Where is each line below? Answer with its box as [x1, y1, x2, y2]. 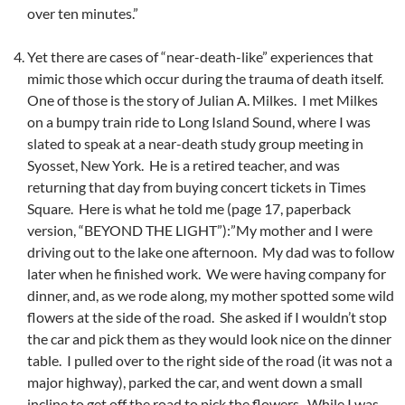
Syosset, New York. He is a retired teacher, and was [27, 156, 340, 174]
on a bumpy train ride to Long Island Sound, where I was [27, 113, 371, 131]
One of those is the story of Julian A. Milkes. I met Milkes [27, 91, 378, 109]
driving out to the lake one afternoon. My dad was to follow [27, 243, 394, 261]
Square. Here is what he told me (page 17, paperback [27, 200, 351, 218]
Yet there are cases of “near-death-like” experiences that [27, 48, 373, 66]
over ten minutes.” [27, 5, 138, 23]
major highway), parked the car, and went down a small [27, 373, 363, 391]
